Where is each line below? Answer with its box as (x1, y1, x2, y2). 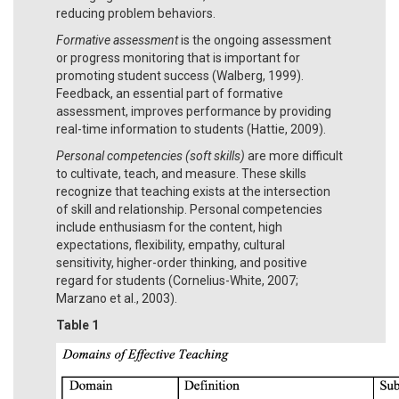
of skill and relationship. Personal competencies (56, 201, 322, 216)
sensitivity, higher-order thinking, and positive (56, 255, 307, 270)
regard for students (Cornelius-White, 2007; (56, 273, 298, 288)
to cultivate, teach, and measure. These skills (56, 166, 306, 181)
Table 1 (56, 317, 99, 332)
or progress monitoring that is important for (56, 50, 300, 65)
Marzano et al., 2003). (56, 290, 177, 305)
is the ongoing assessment (178, 32, 331, 47)
